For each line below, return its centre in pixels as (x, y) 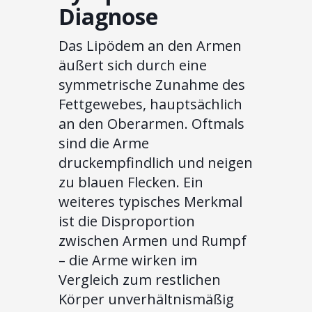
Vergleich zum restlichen (140, 280)
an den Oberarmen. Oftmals (151, 124)
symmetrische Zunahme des (152, 85)
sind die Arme (104, 143)
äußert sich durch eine (133, 65)
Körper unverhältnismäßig (146, 299)
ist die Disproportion (127, 221)
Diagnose (108, 17)
